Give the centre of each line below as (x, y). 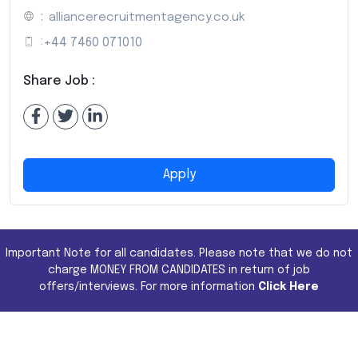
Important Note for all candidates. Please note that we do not (179, 253)
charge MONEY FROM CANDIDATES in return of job (179, 270)
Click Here (288, 286)
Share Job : (59, 81)
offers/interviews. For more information (147, 286)
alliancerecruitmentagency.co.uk (147, 17)
